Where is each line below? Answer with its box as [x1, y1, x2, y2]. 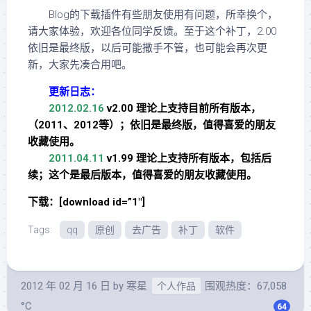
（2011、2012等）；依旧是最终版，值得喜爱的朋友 [28, 119, 276, 131]
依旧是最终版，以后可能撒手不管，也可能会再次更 [28, 42, 267, 54]
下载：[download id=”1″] [28, 196, 145, 208]
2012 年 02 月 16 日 [21, 280, 110, 292]
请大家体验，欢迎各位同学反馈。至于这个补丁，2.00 [28, 25, 276, 37]
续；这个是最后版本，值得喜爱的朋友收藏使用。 [28, 169, 257, 181]
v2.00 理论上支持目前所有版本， [107, 102, 261, 115]
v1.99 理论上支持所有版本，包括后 [107, 152, 271, 165]
